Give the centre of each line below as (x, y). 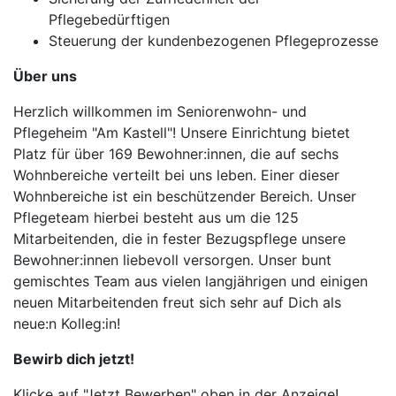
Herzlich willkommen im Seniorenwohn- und (160, 111)
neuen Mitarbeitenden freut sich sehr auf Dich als (177, 302)
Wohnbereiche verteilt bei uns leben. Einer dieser (176, 175)
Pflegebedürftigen (109, 19)
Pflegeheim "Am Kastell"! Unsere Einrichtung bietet (182, 133)
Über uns (45, 76)
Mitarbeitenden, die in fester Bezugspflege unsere (179, 239)
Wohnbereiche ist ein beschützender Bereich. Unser (185, 196)
